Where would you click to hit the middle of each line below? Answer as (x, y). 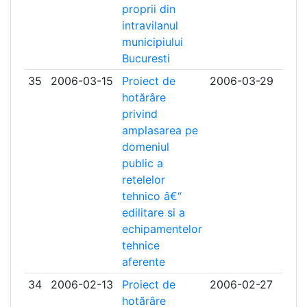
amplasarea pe (160, 130)
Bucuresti (146, 58)
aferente (143, 262)
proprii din (148, 9)
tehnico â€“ (151, 196)
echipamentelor (162, 229)
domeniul (145, 147)
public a (142, 163)
